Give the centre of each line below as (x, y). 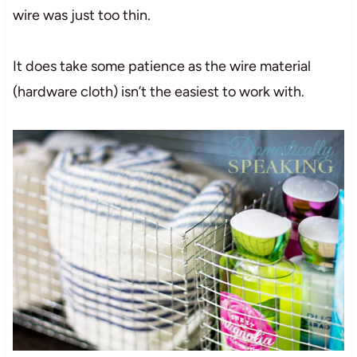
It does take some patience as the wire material (161, 66)
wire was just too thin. (81, 15)
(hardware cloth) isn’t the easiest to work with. (158, 91)
